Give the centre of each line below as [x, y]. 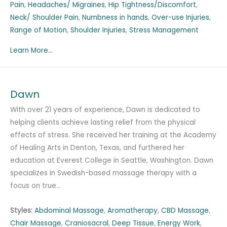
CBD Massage [185, 211]
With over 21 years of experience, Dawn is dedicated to [105, 110]
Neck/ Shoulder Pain [44, 18]
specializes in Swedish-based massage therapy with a [103, 173]
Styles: [21, 211]
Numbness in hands [115, 18]
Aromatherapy [133, 211]
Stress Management [164, 30]
